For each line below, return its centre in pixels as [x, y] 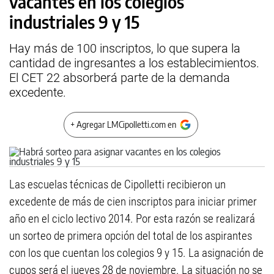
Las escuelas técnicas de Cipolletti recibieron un [117, 184]
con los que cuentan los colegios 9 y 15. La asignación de [136, 253]
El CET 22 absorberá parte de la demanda [120, 78]
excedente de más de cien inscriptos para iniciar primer [133, 202]
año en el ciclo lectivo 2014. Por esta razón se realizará [132, 219]
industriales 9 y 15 [74, 22]
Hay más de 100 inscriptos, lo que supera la [125, 48]
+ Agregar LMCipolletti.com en [123, 124]
